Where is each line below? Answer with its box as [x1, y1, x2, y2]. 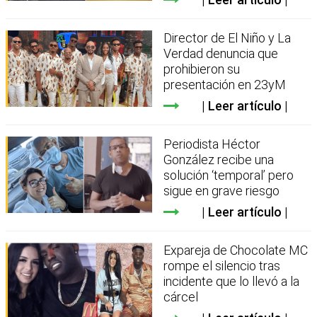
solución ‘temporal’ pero [163, 167, 294, 183]
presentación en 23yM [163, 76, 287, 92]
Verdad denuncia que [163, 45, 279, 61]
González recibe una [163, 151, 275, 167]
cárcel [163, 289, 199, 304]
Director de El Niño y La [163, 30, 292, 45]
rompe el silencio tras [163, 258, 281, 273]
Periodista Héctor [163, 136, 261, 151]
